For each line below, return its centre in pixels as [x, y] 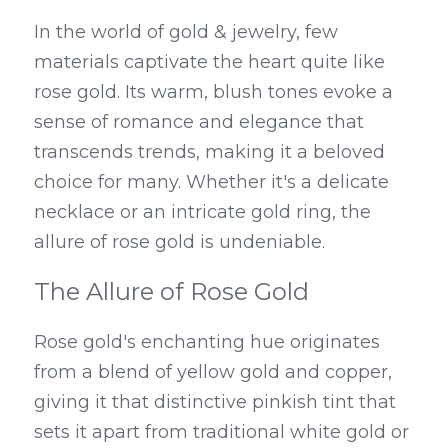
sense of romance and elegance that [199, 122]
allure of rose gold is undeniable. [179, 242]
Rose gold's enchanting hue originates [207, 342]
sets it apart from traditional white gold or [221, 432]
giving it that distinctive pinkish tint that [215, 402]
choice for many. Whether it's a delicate [211, 182]
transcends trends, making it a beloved [209, 152]
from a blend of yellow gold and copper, [213, 372]
